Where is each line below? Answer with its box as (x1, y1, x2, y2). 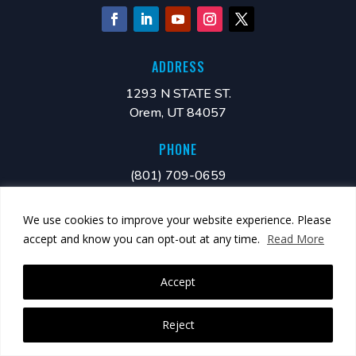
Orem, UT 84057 (130, 104, 226, 122)
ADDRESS (151, 57, 205, 77)
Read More (267, 230, 324, 246)
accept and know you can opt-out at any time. (23, 230, 263, 246)
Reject (161, 316, 195, 332)
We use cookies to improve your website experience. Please (23, 211, 331, 227)
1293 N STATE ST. (125, 85, 231, 103)
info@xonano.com (127, 229, 226, 247)
